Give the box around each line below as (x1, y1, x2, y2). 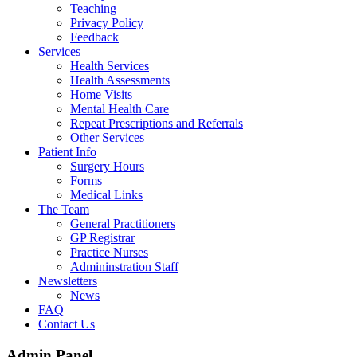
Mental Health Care (70, 102, 169, 116)
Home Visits (70, 88, 132, 102)
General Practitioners (70, 217, 175, 231)
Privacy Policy (70, 16, 143, 30)
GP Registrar (70, 231, 135, 245)
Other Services (70, 131, 144, 145)
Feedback (70, 30, 119, 45)
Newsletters (38, 274, 97, 288)
